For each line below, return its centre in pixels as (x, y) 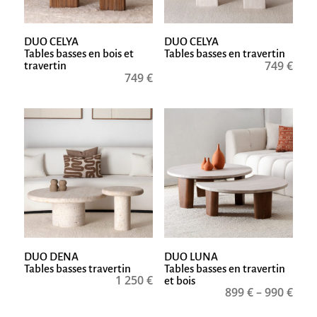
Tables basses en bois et (79, 54)
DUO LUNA (191, 256)
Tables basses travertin (77, 268)
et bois (179, 280)
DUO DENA (51, 256)
